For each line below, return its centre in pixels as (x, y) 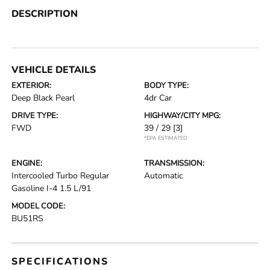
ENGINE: (27, 164)
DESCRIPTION (45, 14)
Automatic (163, 176)
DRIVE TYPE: (35, 116)
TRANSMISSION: (174, 164)
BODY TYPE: (166, 86)
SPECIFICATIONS (60, 262)
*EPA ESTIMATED (166, 138)
